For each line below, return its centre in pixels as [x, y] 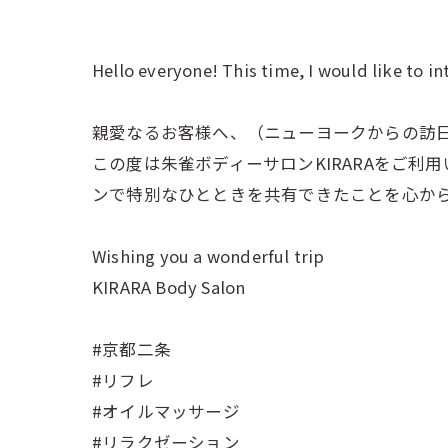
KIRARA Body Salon [169, 287]
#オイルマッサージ [166, 411]
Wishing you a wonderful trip [208, 256]
